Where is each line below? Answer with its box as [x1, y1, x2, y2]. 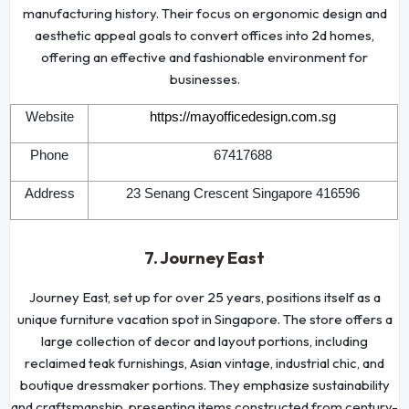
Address [24, 185, 75, 201]
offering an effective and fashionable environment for [41, 47, 368, 66]
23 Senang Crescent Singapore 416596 [126, 185, 361, 201]
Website [25, 109, 74, 124]
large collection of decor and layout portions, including [41, 331, 368, 350]
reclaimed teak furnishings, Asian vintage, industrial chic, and [25, 353, 384, 372]
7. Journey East [144, 246, 265, 268]
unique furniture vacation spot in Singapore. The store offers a [16, 309, 393, 328]
